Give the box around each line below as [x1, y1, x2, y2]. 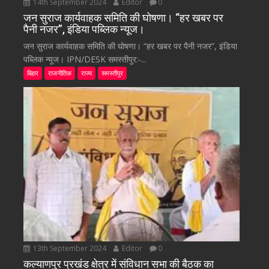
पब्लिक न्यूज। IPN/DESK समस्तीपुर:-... [23, 53, 147, 65]
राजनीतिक [48, 68, 72, 77]
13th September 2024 [31, 243, 109, 253]
